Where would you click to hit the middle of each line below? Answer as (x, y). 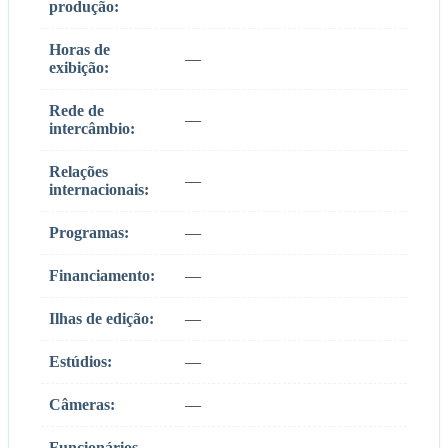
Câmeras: (82, 404)
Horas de (79, 49)
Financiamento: (102, 275)
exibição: (79, 67)
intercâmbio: (92, 128)
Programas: (89, 232)
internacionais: (99, 189)
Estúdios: (80, 361)
